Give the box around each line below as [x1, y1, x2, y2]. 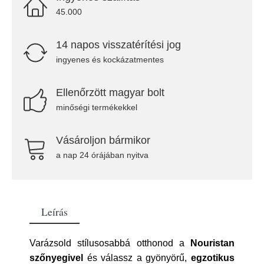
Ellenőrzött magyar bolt [56, 87, 164, 98]
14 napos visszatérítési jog [56, 39, 181, 51]
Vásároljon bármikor [56, 134, 150, 146]
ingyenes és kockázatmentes [56, 55, 164, 64]
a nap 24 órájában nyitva [56, 150, 148, 160]
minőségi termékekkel [56, 103, 137, 112]
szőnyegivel [29, 253, 83, 263]
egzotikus [191, 253, 235, 263]
